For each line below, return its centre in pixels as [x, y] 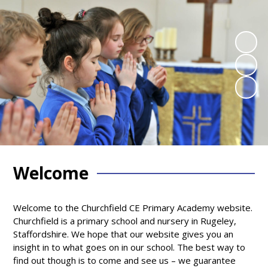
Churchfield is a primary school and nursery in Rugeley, [125, 220]
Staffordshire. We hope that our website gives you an [124, 234]
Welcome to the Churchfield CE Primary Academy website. [133, 207]
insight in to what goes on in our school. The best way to [130, 247]
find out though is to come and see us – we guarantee [125, 260]
